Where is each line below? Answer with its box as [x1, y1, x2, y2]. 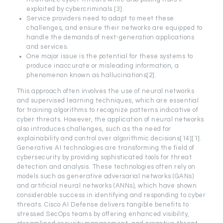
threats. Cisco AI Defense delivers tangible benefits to [16, 201, 189, 208]
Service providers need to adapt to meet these [26, 14, 174, 22]
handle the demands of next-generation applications [26, 33, 195, 41]
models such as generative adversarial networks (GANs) [16, 172, 194, 180]
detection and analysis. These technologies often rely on [16, 163, 196, 170]
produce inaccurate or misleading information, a [26, 62, 179, 69]
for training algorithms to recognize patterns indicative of [16, 106, 199, 113]
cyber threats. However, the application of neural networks [16, 115, 204, 123]
